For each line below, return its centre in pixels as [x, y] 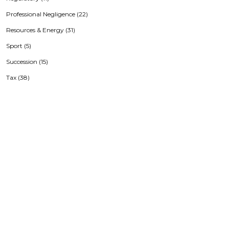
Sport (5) [19, 46]
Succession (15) [27, 62]
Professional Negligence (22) [47, 14]
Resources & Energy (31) [41, 30]
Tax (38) [18, 77]
